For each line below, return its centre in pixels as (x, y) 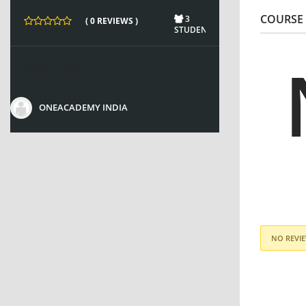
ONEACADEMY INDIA (83, 108)
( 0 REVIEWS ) (112, 20)
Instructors (55, 68)
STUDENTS (195, 29)
